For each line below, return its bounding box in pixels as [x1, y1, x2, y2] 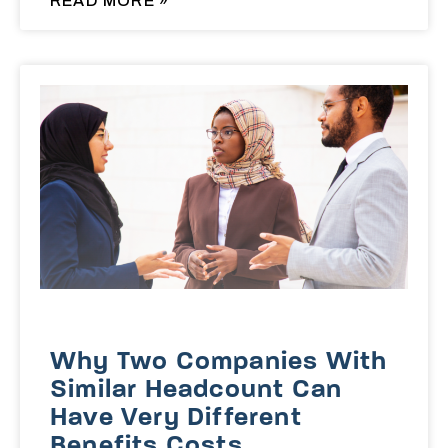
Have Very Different [50, 405, 302, 433]
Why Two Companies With [50, 349, 388, 377]
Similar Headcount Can [50, 377, 343, 405]
